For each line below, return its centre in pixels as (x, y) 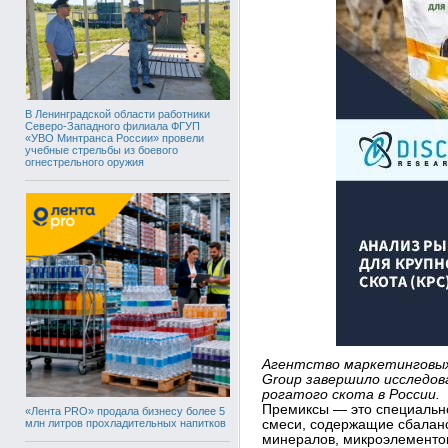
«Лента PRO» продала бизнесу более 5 (125, 411)
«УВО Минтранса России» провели (114, 138)
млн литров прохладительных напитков (125, 423)
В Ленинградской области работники (117, 114)
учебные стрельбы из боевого (101, 150)
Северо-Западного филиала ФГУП (112, 126)
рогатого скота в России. (351, 394)
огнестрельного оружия (84, 162)
